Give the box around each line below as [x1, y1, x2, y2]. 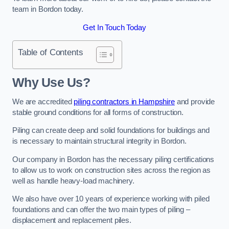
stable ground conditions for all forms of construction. [12, 108, 184, 117]
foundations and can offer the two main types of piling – [12, 205, 190, 214]
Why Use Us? [12, 76, 90, 89]
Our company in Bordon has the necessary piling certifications [12, 155, 215, 164]
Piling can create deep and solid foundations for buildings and [12, 126, 210, 135]
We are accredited [12, 97, 74, 106]
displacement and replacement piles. [12, 216, 131, 225]
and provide [174, 97, 215, 106]
